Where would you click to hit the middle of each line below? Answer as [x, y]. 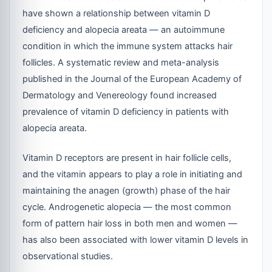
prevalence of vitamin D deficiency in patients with [126, 111]
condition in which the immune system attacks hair [128, 46]
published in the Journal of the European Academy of [132, 79]
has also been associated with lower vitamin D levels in [136, 240]
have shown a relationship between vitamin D [117, 13]
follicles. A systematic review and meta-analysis [121, 62]
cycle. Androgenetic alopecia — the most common [127, 207]
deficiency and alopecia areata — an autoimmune [124, 29]
